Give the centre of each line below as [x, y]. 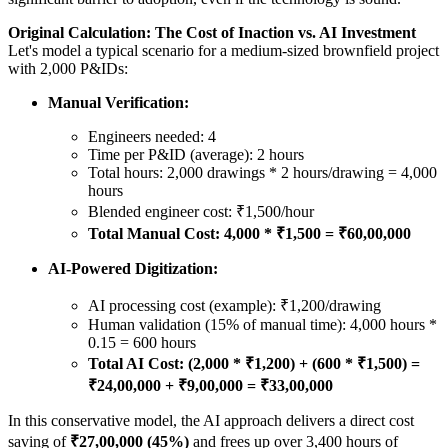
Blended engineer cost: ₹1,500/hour [201, 212]
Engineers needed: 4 [152, 137]
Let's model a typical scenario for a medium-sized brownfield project [223, 51]
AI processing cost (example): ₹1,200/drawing [234, 306]
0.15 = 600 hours [142, 343]
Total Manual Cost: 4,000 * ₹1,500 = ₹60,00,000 [249, 234]
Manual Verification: [118, 103]
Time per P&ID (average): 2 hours [196, 155]
